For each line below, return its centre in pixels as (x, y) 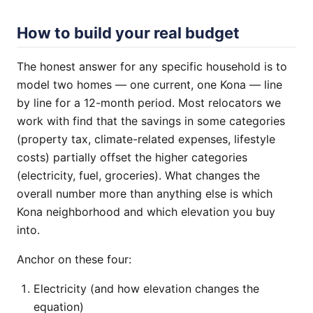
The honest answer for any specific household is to (152, 66)
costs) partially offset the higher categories (132, 157)
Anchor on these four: (74, 259)
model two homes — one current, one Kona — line (150, 85)
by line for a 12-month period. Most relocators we (149, 103)
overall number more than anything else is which (145, 194)
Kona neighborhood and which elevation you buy (146, 212)
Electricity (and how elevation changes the (146, 289)
